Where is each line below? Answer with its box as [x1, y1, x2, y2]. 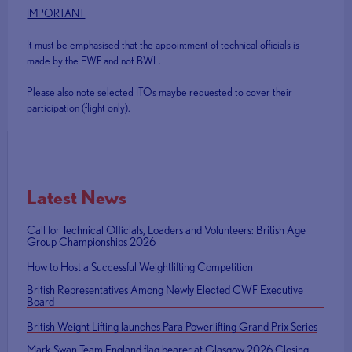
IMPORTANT [27, 7, 86, 20]
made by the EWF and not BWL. [27, 54, 161, 68]
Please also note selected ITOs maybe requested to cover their [27, 86, 293, 99]
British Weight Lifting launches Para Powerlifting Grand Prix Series [27, 320, 318, 334]
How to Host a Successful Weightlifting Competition [27, 260, 254, 274]
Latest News [27, 186, 127, 209]
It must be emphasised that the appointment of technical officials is [27, 38, 300, 52]
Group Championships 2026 [27, 235, 156, 249]
